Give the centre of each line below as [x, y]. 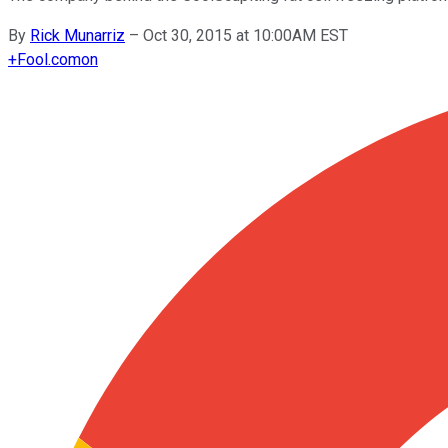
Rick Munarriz [77, 35]
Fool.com [49, 59]
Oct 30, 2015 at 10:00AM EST [245, 35]
